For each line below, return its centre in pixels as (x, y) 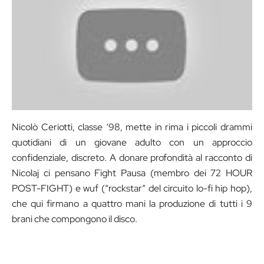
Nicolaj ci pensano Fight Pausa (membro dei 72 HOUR (132, 173)
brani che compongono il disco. (75, 219)
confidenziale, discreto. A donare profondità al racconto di (132, 157)
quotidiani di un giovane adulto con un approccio (132, 142)
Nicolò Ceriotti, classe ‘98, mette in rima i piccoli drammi (132, 127)
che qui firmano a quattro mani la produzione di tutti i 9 (132, 203)
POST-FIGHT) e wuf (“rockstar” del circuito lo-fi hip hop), (132, 188)
